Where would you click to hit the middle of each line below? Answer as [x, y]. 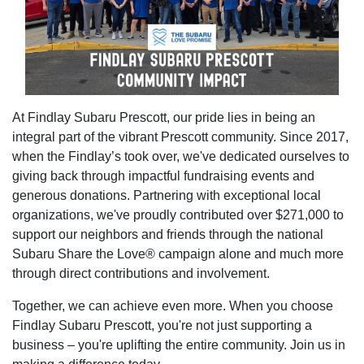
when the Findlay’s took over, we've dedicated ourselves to [181, 156]
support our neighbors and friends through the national [168, 234]
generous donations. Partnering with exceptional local [167, 195]
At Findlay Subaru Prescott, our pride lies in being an [164, 117]
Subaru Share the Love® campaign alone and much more [178, 253]
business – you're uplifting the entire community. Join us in [179, 344]
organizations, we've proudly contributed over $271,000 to [178, 214]
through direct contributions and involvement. [141, 273]
